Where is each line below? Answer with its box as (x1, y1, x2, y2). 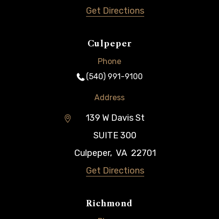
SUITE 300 (93, 130, 136, 141)
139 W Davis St (85, 112, 145, 123)
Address (94, 93, 125, 102)
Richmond (86, 198, 133, 208)
